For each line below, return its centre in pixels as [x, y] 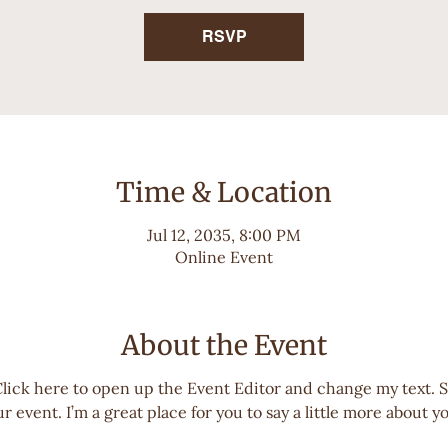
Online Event [224, 256]
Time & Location [224, 192]
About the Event [224, 344]
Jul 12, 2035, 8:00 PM [224, 234]
